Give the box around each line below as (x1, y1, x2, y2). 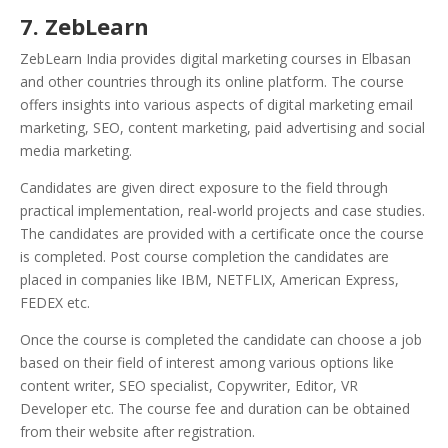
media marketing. (20, 140, 132, 160)
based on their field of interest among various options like (20, 352, 394, 372)
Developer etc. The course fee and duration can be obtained (20, 398, 410, 418)
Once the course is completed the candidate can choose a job (20, 329, 422, 349)
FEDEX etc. (20, 292, 90, 312)
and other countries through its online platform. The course (20, 71, 404, 91)
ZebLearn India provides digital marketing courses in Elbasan (20, 48, 411, 68)
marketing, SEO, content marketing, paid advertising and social (20, 117, 425, 137)
